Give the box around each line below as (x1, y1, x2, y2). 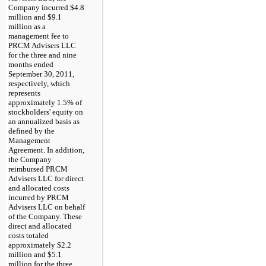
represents (8, 88, 40, 97)
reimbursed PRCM (8, 164, 68, 173)
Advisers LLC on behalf (8, 202, 85, 211)
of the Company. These (8, 211, 82, 221)
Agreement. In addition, (8, 145, 84, 154)
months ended (8, 59, 53, 69)
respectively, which (8, 78, 70, 88)
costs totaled (8, 230, 49, 240)
